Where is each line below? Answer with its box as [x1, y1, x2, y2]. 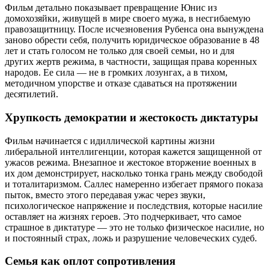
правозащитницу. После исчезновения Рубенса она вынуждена [5, 24, 264, 35]
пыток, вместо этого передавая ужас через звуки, [5, 189, 205, 200]
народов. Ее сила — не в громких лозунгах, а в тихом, [5, 67, 228, 78]
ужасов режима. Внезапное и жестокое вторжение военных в [5, 157, 256, 168]
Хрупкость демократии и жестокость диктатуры [5, 110, 258, 124]
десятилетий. [5, 89, 58, 100]
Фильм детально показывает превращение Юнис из [5, 2, 217, 13]
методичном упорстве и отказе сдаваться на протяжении [5, 78, 237, 89]
